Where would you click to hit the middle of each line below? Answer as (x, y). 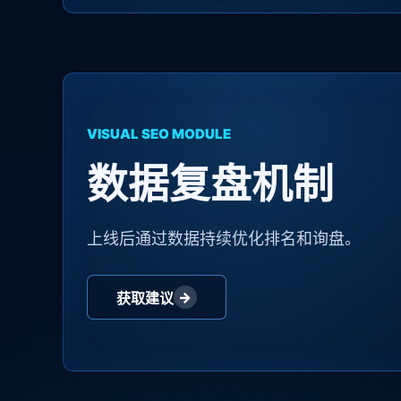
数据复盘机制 (210, 184)
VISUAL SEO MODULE (158, 134)
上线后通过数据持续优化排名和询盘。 (223, 239)
